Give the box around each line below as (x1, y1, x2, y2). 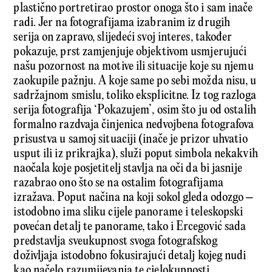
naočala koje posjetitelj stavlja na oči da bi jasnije (13, 161, 242, 176)
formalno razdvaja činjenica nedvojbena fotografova (13, 118, 254, 132)
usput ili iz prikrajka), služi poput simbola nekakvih (13, 147, 258, 161)
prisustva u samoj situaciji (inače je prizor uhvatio (13, 132, 248, 147)
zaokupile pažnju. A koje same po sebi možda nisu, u (13, 74, 257, 89)
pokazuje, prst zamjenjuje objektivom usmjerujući (13, 45, 247, 59)
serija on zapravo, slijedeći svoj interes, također (13, 30, 233, 45)
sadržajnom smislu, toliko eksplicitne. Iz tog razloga (13, 89, 256, 103)
